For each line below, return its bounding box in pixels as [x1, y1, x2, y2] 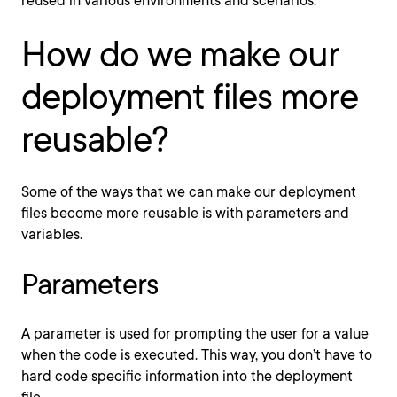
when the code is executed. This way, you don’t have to [21, 346, 372, 363]
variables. [21, 226, 82, 243]
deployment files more [21, 75, 358, 118]
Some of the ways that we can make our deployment [21, 183, 356, 200]
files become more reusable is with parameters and [21, 205, 349, 222]
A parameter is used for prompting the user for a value [21, 325, 369, 342]
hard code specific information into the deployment [21, 368, 353, 385]
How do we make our [21, 33, 339, 75]
